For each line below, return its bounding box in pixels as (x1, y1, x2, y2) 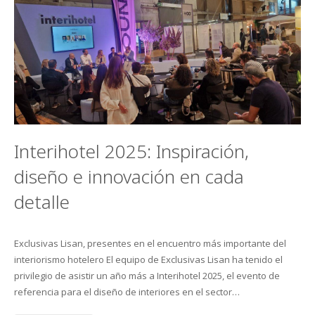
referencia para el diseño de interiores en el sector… (14, 285, 240, 298)
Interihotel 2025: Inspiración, (14, 138, 249, 164)
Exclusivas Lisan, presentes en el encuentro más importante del (14, 236, 286, 250)
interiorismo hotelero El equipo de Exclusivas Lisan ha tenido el (14, 252, 283, 266)
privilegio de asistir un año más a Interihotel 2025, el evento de (14, 269, 280, 282)
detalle (14, 188, 70, 214)
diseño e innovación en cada (14, 163, 244, 189)
